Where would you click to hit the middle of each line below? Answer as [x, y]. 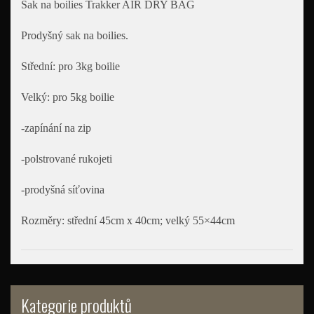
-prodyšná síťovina [63, 189]
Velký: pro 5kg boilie [68, 97]
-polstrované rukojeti [67, 158]
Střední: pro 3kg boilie [70, 66]
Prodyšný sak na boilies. [75, 35]
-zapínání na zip [56, 128]
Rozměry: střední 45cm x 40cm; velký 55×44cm [128, 220]
